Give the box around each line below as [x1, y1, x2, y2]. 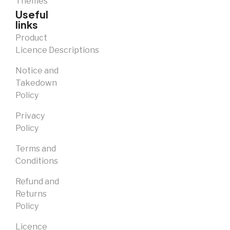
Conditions [15, 156, 58, 166]
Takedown [15, 78, 57, 88]
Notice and [15, 66, 59, 76]
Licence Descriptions [15, 45, 99, 55]
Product [15, 33, 47, 43]
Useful [15, 8, 48, 21]
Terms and [15, 144, 56, 154]
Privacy [15, 111, 45, 121]
